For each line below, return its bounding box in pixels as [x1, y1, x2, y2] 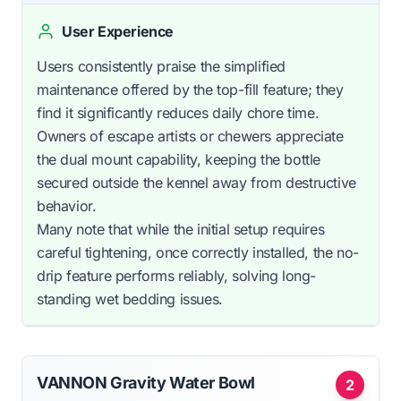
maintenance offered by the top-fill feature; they [37, 80, 344, 98]
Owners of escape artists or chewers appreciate [37, 126, 344, 145]
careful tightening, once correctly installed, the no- [37, 243, 359, 261]
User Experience [62, 21, 174, 40]
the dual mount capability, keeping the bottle [37, 149, 321, 168]
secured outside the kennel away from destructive [37, 173, 356, 192]
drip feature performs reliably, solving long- [37, 266, 317, 285]
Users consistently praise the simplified [37, 56, 286, 75]
